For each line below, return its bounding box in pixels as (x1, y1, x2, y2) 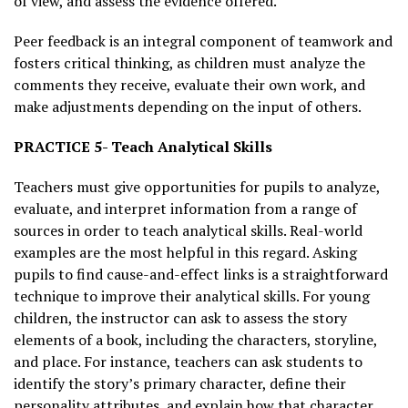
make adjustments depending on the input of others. (14, 96, 362, 117)
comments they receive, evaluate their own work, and (14, 74, 365, 95)
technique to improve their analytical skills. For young (14, 285, 370, 306)
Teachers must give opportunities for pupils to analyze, (14, 176, 380, 197)
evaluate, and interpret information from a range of (14, 198, 357, 219)
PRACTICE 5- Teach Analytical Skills (14, 136, 272, 157)
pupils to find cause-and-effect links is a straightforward (14, 263, 388, 284)
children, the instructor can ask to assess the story (14, 307, 347, 328)
